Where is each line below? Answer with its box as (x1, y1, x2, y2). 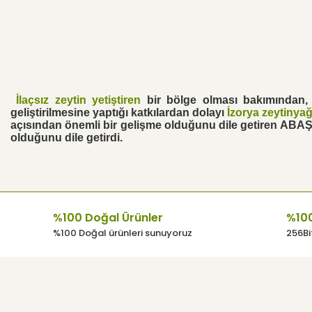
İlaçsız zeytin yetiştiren (16, 94, 141, 106)
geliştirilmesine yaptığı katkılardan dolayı (10, 107, 227, 118)
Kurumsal (10, 292, 73, 310)
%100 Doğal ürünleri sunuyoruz (52, 226, 192, 240)
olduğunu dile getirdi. (10, 132, 123, 143)
